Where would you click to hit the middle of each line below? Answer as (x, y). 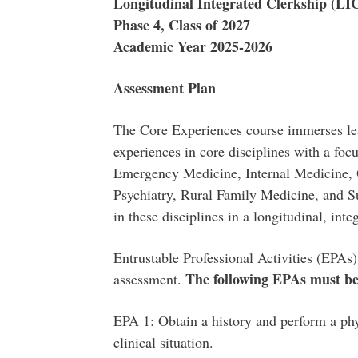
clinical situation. (163, 342)
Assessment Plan (164, 88)
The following (227, 279)
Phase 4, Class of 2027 (181, 25)
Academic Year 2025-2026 (195, 46)
